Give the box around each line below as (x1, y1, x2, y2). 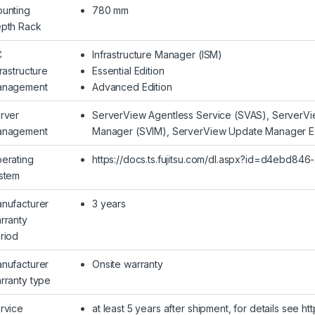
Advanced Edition (92, 81, 172, 94)
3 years (92, 198, 127, 210)
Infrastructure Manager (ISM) (92, 49, 223, 61)
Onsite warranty (92, 258, 163, 271)
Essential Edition (92, 65, 165, 77)
